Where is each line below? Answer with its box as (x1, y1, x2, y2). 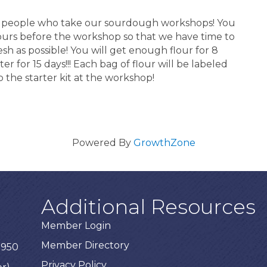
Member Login (41, 219, 111, 231)
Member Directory (41, 239, 130, 251)
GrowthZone (133, 136, 195, 148)
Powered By (72, 136, 133, 148)
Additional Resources (41, 194, 256, 219)
